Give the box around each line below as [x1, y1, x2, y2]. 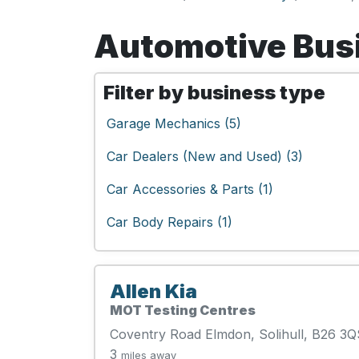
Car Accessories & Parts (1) [107, 181, 273, 197]
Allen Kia [110, 280, 197, 303]
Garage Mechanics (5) [107, 115, 241, 131]
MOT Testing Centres [110, 302, 256, 318]
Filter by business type [103, 81, 325, 104]
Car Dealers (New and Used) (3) [107, 148, 303, 164]
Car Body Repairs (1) [107, 214, 232, 230]
